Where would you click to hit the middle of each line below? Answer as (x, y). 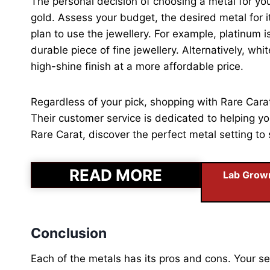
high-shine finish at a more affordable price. (137, 67)
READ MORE (115, 175)
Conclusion (69, 234)
